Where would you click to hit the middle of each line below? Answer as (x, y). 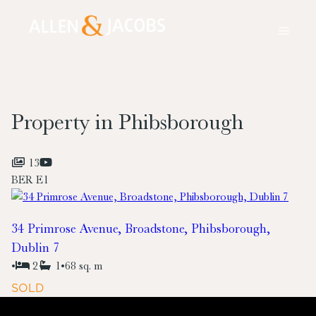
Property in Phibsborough (127, 122)
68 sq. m (84, 266)
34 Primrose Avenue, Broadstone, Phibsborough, (141, 228)
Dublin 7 (35, 247)
